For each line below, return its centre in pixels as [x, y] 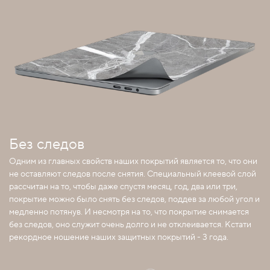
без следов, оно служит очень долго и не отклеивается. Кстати [130, 224]
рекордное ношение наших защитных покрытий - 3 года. [119, 237]
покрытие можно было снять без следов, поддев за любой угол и [134, 199]
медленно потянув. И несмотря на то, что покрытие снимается [129, 212]
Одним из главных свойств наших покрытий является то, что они [133, 161]
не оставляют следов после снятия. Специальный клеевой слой [133, 174]
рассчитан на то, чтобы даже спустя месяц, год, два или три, [123, 187]
